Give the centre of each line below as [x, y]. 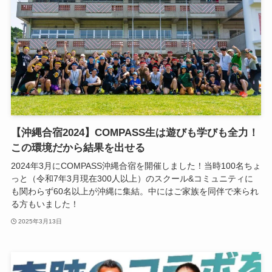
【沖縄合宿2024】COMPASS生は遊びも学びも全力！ [134, 133]
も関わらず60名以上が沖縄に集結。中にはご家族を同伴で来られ [134, 192]
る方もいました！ [45, 204]
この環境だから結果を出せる [78, 148]
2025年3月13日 [40, 221]
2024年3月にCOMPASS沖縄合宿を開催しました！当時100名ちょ [136, 166]
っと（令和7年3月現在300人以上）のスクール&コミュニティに [132, 179]
